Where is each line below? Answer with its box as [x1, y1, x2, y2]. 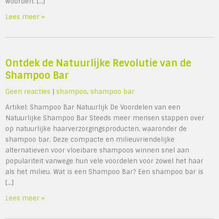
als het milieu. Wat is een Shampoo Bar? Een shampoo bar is [5, 168, 204, 176]
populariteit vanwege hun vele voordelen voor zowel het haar [5, 157, 204, 166]
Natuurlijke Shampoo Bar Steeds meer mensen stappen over [5, 114, 205, 123]
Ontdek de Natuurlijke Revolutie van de [5, 57, 192, 70]
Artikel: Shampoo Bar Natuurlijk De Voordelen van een [5, 103, 181, 112]
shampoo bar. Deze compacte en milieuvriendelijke [5, 135, 175, 144]
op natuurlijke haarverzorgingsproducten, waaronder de [5, 125, 187, 133]
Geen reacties [5, 88, 51, 96]
